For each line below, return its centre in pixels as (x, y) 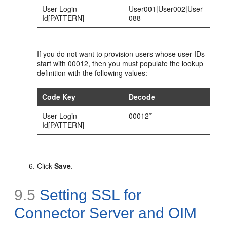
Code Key (59, 97)
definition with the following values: (92, 73)
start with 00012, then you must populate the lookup (120, 63)
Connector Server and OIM (106, 213)
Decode (142, 97)
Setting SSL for (89, 195)
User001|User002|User (166, 8)
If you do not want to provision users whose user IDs (121, 53)
